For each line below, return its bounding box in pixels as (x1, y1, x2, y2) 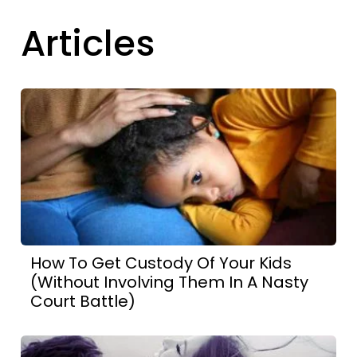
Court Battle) (30, 290, 136, 313)
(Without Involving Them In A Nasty (30, 271, 309, 294)
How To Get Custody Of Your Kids (30, 252, 292, 275)
